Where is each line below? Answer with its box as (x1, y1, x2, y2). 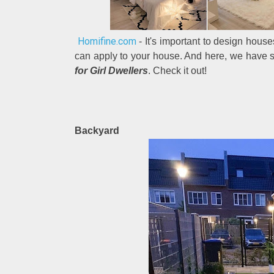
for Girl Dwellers (75, 65, 148, 76)
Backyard (75, 125, 119, 136)
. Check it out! (148, 65, 207, 76)
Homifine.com (77, 35, 136, 47)
